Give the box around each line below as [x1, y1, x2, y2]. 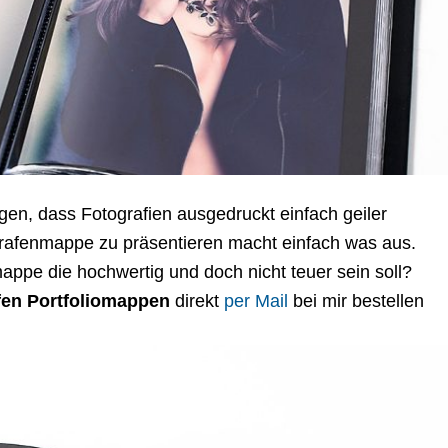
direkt [170, 290, 224, 311]
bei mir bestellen [288, 290, 424, 311]
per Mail [224, 290, 288, 311]
